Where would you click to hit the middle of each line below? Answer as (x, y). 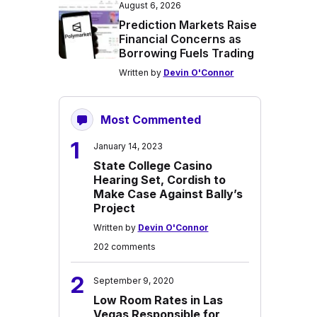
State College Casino (152, 166)
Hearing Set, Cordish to (159, 180)
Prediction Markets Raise (188, 25)
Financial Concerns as (180, 39)
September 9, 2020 (133, 281)
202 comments (124, 247)
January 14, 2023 (128, 146)
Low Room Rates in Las (158, 300)
